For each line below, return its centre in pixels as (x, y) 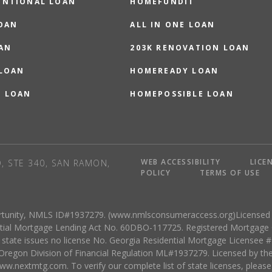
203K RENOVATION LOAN (190, 47)
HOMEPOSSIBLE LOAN (182, 93)
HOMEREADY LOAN (175, 70)
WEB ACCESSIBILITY (181, 161)
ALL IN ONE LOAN (173, 24)
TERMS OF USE (230, 172)
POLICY (156, 172)
